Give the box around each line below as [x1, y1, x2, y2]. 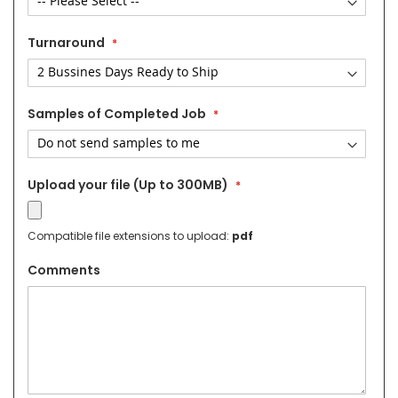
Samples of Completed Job [28, 104, 206, 123]
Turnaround [28, 33, 105, 52]
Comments [28, 260, 100, 279]
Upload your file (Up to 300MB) [28, 175, 228, 194]
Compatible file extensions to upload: [28, 227, 232, 243]
